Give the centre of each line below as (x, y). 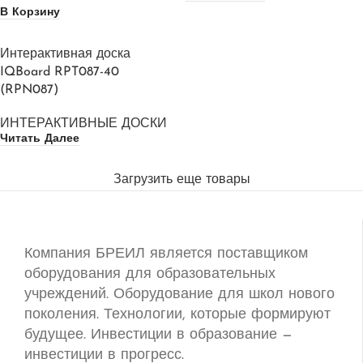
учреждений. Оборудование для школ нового (179, 295)
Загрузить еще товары (181, 180)
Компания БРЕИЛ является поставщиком (166, 254)
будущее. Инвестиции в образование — (158, 335)
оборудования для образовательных (150, 275)
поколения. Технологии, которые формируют (177, 315)
